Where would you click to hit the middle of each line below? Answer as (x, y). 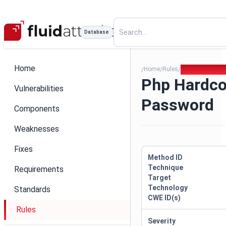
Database (97, 32)
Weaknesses (37, 129)
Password (178, 105)
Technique (166, 167)
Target (160, 178)
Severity (162, 221)
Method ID (165, 157)
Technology (168, 188)
